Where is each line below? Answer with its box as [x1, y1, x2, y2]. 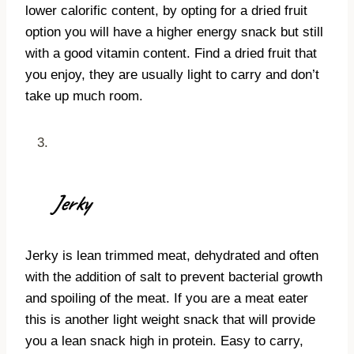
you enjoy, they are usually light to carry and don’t [25, 67, 319, 83]
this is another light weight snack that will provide [25, 312, 315, 328]
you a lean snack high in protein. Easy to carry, [25, 333, 303, 349]
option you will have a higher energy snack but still [25, 24, 323, 40]
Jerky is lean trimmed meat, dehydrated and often [25, 248, 318, 264]
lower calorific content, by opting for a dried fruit [25, 3, 307, 19]
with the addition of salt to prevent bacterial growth [25, 269, 322, 285]
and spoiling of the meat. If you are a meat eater [25, 291, 308, 307]
